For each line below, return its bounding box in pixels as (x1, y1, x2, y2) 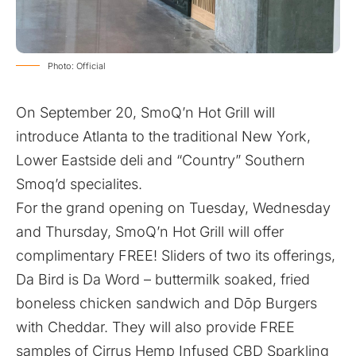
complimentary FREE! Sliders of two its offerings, (16, 247, 335, 264)
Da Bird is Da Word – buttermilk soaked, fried (16, 271, 310, 288)
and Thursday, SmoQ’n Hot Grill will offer (16, 223, 284, 240)
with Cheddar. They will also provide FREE (16, 319, 295, 335)
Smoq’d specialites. (16, 176, 142, 192)
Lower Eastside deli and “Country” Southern (16, 152, 305, 168)
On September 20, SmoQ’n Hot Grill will (16, 104, 275, 121)
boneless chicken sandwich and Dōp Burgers (16, 295, 317, 311)
